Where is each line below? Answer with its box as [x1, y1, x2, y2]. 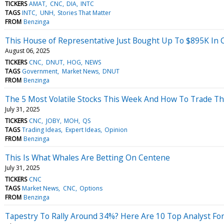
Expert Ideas [65, 125, 100, 134]
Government [22, 66, 58, 75]
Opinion [104, 125, 127, 134]
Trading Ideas [22, 125, 61, 134]
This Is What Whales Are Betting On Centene [5, 151, 170, 163]
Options [79, 183, 102, 192]
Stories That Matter [57, 8, 111, 17]
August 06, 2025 [5, 46, 50, 55]
